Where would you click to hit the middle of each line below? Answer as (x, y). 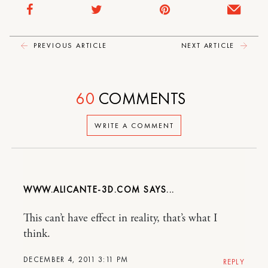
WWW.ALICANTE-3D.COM (82, 190)
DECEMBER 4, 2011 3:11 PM (76, 260)
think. (37, 234)
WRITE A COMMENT (134, 125)
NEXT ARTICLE (209, 46)
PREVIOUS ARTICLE (69, 46)
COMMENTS (140, 99)
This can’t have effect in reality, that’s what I (120, 219)
